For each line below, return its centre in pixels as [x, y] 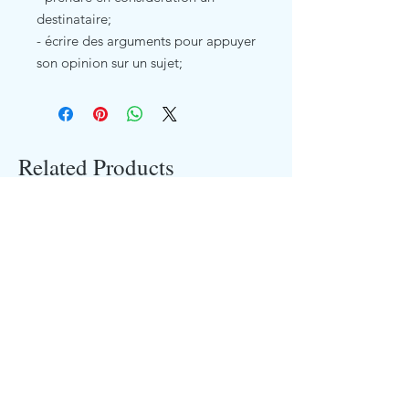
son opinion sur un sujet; [110, 62]
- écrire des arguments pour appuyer [146, 40]
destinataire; [76, 18]
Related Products [96, 166]
